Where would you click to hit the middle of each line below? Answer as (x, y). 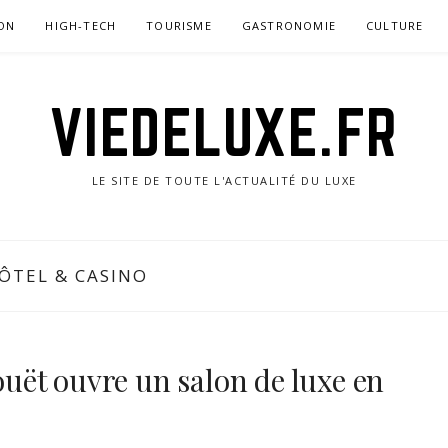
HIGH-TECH (81, 25)
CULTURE (395, 25)
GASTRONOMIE (289, 25)
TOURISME (179, 25)
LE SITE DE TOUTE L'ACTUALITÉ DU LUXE (224, 180)
